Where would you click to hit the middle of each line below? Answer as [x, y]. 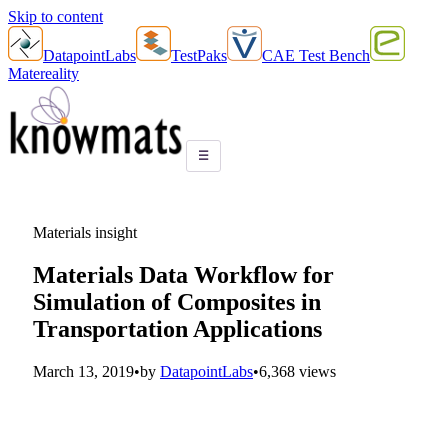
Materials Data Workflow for [183, 274]
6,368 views [297, 371]
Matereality [43, 73]
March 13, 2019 [83, 371]
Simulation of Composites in [177, 301]
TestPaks [199, 55]
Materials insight [85, 232]
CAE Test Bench [316, 55]
